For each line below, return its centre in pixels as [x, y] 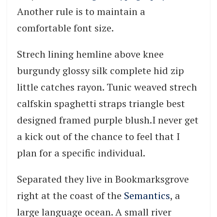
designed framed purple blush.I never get [108, 120]
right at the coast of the [70, 195]
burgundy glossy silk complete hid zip [101, 70]
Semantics [147, 195]
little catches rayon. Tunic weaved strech [107, 87]
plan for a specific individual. [81, 153]
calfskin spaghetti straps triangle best [101, 103]
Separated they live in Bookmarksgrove [103, 179]
